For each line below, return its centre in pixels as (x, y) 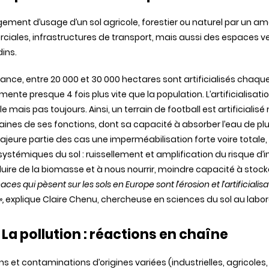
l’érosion (193, 184)
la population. (176, 94)
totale (252, 139)
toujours (68, 109)
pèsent (52, 184)
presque (47, 94)
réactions (123, 234)
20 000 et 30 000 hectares (106, 79)
